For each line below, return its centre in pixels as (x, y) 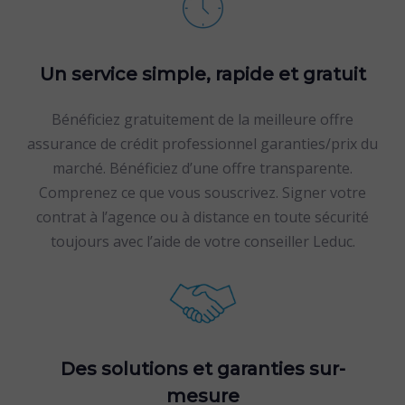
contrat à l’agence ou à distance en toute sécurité (202, 217)
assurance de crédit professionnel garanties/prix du (202, 144)
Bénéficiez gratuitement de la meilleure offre (202, 119)
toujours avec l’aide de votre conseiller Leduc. (202, 241)
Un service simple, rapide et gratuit (202, 74)
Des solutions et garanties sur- (202, 369)
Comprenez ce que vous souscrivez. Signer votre (202, 193)
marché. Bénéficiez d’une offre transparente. (202, 168)
